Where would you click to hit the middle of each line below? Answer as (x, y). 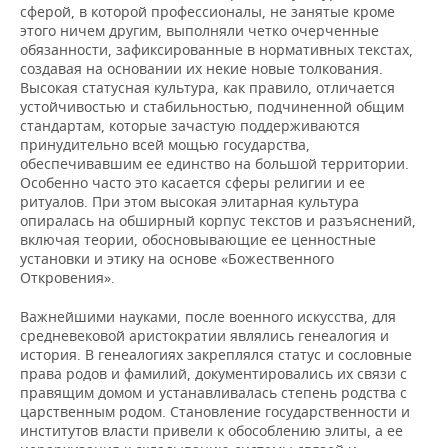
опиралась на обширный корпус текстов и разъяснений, (218, 221)
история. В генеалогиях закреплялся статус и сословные (216, 355)
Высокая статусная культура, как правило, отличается (207, 88)
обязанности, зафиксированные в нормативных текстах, (216, 50)
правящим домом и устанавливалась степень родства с (213, 393)
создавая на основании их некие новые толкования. (201, 69)
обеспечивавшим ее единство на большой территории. (214, 164)
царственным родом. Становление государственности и (215, 412)
